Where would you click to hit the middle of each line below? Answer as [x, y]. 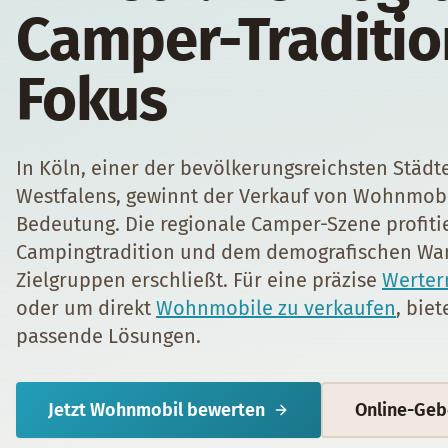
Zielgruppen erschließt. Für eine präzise [199, 280]
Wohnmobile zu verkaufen [276, 308]
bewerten [224, 410]
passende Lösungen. [108, 336]
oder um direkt [86, 308]
